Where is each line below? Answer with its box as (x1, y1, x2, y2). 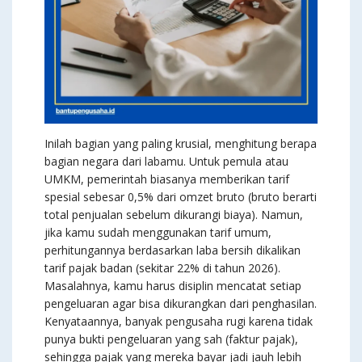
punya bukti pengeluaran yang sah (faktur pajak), (44, 331, 298, 347)
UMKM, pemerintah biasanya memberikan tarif (44, 171, 289, 187)
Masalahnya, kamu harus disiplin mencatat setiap (44, 278, 301, 294)
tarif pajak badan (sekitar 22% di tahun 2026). (44, 260, 280, 276)
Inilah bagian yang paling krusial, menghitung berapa (44, 136, 317, 152)
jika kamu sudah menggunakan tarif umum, (44, 225, 271, 241)
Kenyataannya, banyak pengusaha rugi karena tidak (44, 314, 313, 330)
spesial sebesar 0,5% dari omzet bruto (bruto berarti (44, 189, 317, 205)
